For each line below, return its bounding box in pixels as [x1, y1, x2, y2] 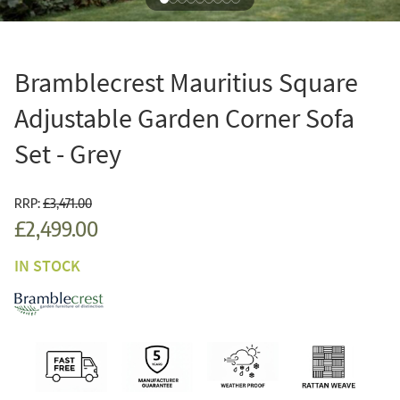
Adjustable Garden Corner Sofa [14, 100, 354, 135]
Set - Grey [14, 136, 121, 171]
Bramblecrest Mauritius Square [14, 64, 358, 99]
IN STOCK [14, 254, 80, 276]
